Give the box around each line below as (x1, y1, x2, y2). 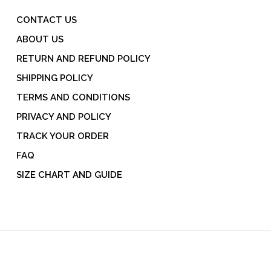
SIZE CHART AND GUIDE (16, 169, 122, 181)
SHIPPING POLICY (16, 73, 93, 84)
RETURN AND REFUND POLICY (16, 53, 151, 65)
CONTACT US (16, 15, 77, 26)
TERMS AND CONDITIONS (16, 92, 130, 103)
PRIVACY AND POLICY (16, 111, 111, 123)
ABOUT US (16, 34, 64, 45)
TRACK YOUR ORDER (16, 131, 109, 142)
